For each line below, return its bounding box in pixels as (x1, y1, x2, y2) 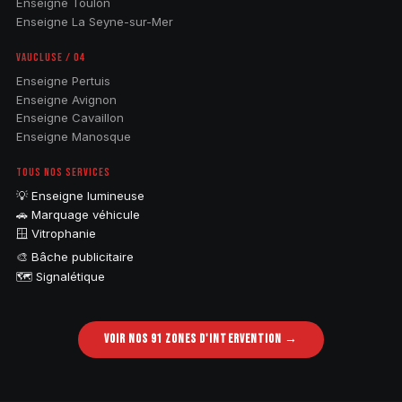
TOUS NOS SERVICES (15, 165, 111, 180)
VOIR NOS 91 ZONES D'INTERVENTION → (103, 332, 299, 347)
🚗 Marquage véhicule (15, 206, 140, 222)
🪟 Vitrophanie (15, 226, 96, 241)
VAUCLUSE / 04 (15, 50, 85, 66)
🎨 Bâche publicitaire (15, 249, 134, 265)
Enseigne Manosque (15, 129, 131, 144)
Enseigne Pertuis (15, 73, 110, 88)
